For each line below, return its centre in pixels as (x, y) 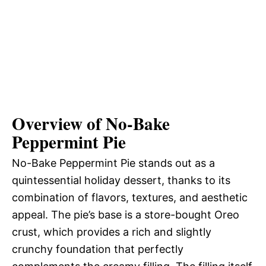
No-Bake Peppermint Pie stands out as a (113, 163)
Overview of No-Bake (91, 124)
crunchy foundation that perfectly (98, 249)
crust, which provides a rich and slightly (112, 232)
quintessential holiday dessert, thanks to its (121, 180)
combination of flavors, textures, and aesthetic (130, 198)
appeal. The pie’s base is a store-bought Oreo (126, 215)
